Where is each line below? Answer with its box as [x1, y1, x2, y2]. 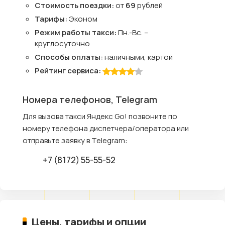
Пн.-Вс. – [118, 27, 148, 38]
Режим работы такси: [35, 27, 118, 38]
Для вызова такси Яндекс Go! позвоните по [23, 111, 177, 122]
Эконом [69, 14, 97, 24]
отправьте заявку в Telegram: [23, 135, 128, 146]
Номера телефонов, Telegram [23, 93, 157, 105]
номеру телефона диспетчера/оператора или [23, 123, 189, 134]
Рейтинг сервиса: [35, 65, 102, 76]
